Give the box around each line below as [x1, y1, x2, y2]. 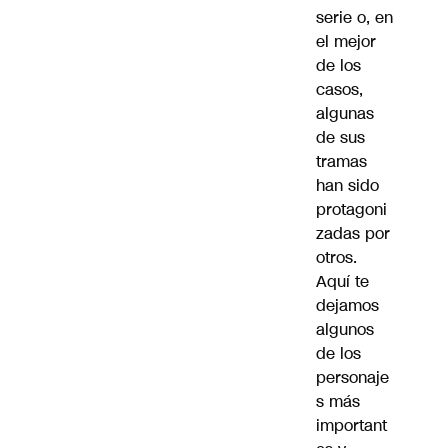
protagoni [316, 197, 387, 221]
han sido [316, 173, 379, 197]
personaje [316, 365, 389, 389]
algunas [316, 101, 374, 125]
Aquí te [316, 269, 369, 293]
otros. [316, 245, 357, 269]
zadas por [316, 221, 390, 245]
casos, [316, 77, 363, 101]
